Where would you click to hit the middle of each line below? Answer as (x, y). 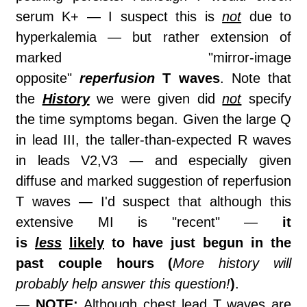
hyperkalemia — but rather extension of (153, 37)
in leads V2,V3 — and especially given (153, 161)
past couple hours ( (95, 263)
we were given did (156, 99)
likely (87, 243)
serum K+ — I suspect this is (119, 17)
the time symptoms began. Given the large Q (153, 120)
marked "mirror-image (153, 58)
